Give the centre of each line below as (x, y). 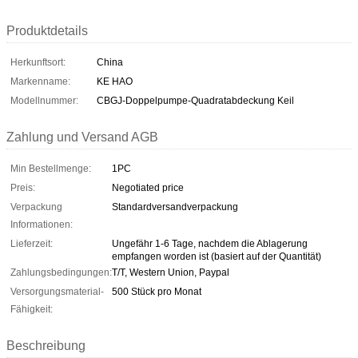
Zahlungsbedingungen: (61, 272)
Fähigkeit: (32, 309)
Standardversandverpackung (175, 207)
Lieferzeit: (32, 243)
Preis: (23, 187)
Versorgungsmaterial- (57, 291)
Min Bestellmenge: (51, 168)
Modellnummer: (44, 100)
